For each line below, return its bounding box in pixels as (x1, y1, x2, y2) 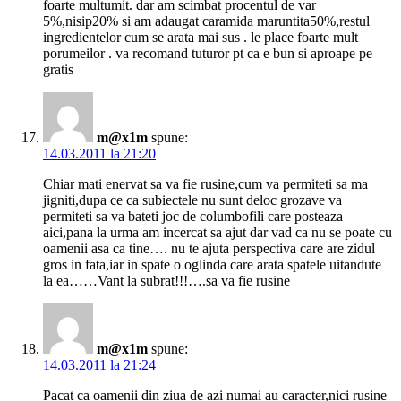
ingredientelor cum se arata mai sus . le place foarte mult (43, 30, 358, 46)
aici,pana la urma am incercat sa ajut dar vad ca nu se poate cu (43, 225, 392, 241)
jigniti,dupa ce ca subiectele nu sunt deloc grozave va (43, 192, 342, 209)
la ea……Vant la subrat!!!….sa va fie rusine (43, 273, 290, 289)
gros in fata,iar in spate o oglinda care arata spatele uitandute (43, 257, 381, 273)
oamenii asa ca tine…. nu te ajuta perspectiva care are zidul (43, 241, 375, 257)
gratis (43, 62, 73, 78)
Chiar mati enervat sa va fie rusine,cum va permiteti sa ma (43, 176, 368, 192)
